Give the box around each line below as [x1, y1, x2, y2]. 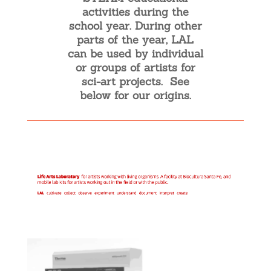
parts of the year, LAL [77, 33, 194, 47]
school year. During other [68, 19, 202, 33]
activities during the [82, 5, 189, 19]
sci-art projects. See [81, 74, 189, 88]
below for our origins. [79, 88, 191, 102]
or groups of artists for [75, 60, 195, 74]
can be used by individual [67, 47, 203, 60]
